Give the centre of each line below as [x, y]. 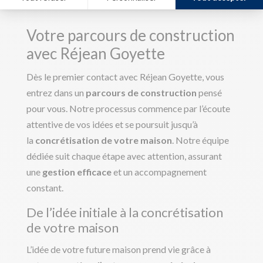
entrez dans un [56, 93]
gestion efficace [77, 172]
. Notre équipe [200, 140]
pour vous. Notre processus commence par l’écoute [128, 109]
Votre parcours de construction [130, 36]
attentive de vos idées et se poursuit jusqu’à [112, 124]
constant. [45, 188]
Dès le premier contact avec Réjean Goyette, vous [125, 77]
